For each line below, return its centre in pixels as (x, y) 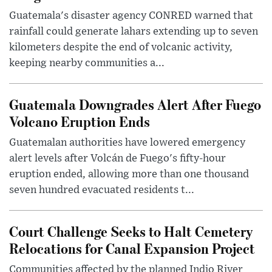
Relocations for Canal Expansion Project (132, 248)
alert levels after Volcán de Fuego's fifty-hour (117, 159)
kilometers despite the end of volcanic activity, (121, 48)
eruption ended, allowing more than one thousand (129, 175)
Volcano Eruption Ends (80, 121)
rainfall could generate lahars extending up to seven (134, 32)
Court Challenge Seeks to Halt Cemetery (131, 231)
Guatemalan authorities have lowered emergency (127, 143)
